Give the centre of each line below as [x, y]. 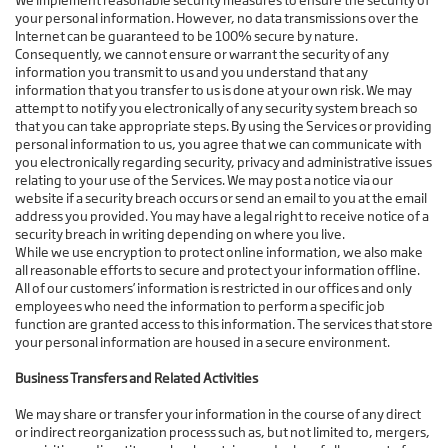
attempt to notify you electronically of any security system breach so [216, 108]
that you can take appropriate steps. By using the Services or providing [223, 126]
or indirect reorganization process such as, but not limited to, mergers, [222, 432]
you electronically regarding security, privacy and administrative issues [223, 162]
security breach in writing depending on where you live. [180, 234]
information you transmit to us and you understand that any [191, 72]
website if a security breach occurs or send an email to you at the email [221, 198]
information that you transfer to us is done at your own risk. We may [213, 90]
